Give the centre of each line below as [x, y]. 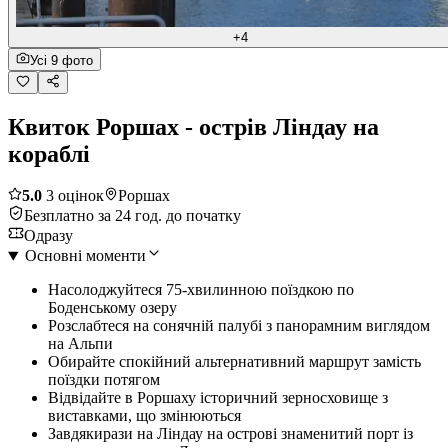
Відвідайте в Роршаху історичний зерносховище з [218, 398]
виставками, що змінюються [144, 416]
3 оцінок [73, 196]
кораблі [49, 153]
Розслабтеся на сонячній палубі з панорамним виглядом [239, 326]
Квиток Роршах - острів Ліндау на [193, 126]
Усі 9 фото [61, 60]
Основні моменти [85, 256]
